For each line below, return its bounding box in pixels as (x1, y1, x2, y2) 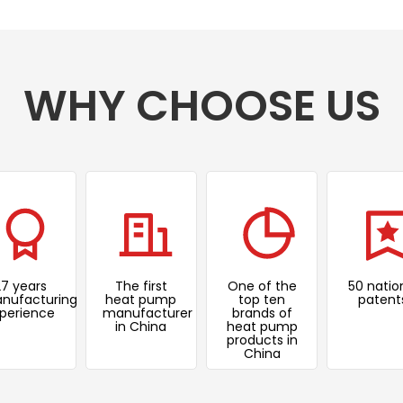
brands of (231, 304, 292, 323)
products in (226, 331, 298, 350)
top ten (238, 291, 286, 309)
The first (114, 277, 167, 296)
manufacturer (102, 304, 193, 323)
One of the (227, 277, 297, 296)
